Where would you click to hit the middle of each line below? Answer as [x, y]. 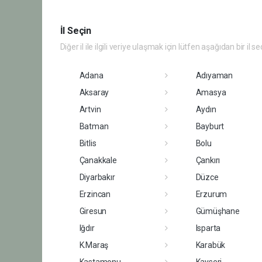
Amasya [211, 92]
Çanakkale [98, 160]
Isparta [208, 228]
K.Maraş [94, 245]
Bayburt [210, 126]
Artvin [90, 109]
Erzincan [95, 194]
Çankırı [208, 160]
